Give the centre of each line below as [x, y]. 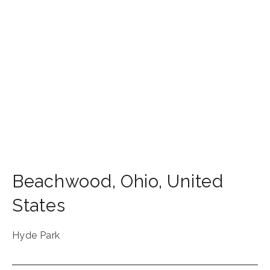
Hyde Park [36, 236]
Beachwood [62, 182]
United [195, 182]
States [39, 206]
